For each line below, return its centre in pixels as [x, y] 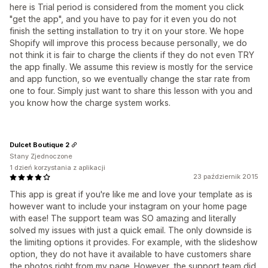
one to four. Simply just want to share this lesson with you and [131, 91]
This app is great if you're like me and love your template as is [131, 194]
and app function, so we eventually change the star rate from [130, 79]
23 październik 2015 [226, 176]
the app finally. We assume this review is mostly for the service [131, 67]
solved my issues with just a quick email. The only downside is [131, 230]
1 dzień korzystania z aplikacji [57, 167]
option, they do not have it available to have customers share [130, 254]
